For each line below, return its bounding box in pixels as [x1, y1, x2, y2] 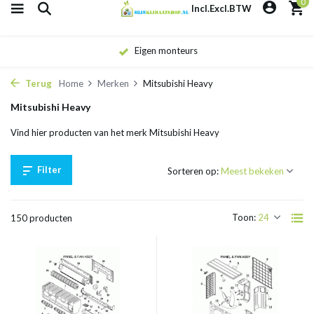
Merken [97, 78, 129, 89]
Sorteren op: [168, 165, 219, 177]
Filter [37, 164, 62, 175]
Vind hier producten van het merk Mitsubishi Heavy [11, 127, 219, 138]
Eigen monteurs [132, 45, 198, 56]
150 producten [11, 212, 72, 224]
